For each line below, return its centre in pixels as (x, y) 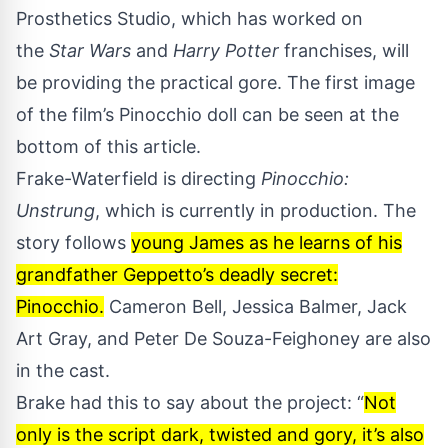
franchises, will (344, 51)
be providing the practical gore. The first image (215, 83)
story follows (73, 243)
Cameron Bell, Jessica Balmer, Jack (255, 307)
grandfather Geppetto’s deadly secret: (177, 275)
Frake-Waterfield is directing (138, 179)
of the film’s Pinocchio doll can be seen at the (207, 115)
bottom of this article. (108, 147)
